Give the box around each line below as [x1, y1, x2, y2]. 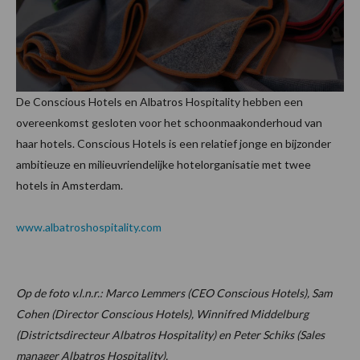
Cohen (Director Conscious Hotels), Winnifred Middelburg [16, 307, 309, 321]
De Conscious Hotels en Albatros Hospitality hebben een [16, 95, 303, 109]
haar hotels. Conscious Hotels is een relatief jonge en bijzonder [16, 137, 331, 151]
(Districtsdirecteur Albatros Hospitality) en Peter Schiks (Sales [16, 328, 325, 342]
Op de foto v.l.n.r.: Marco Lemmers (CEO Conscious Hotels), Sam [16, 286, 332, 301]
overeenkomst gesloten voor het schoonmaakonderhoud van [16, 116, 322, 130]
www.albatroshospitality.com [16, 220, 162, 235]
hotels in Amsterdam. [16, 178, 123, 193]
